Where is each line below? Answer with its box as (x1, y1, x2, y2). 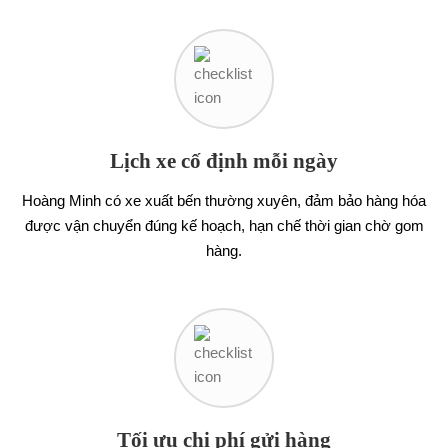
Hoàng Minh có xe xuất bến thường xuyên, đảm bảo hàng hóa (22, 192, 426, 209)
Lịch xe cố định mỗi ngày (110, 149, 338, 173)
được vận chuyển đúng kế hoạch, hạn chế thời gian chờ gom (24, 217, 424, 234)
